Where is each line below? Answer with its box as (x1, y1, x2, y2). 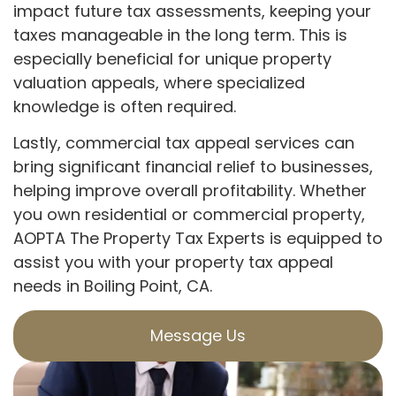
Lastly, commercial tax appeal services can (13, 131, 354, 154)
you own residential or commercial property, (13, 202, 365, 225)
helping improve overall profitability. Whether (13, 179, 367, 202)
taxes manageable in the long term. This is (13, 23, 347, 46)
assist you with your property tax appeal (13, 250, 333, 273)
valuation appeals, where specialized (13, 71, 305, 94)
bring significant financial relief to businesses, (13, 155, 373, 178)
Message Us (150, 324, 246, 347)
